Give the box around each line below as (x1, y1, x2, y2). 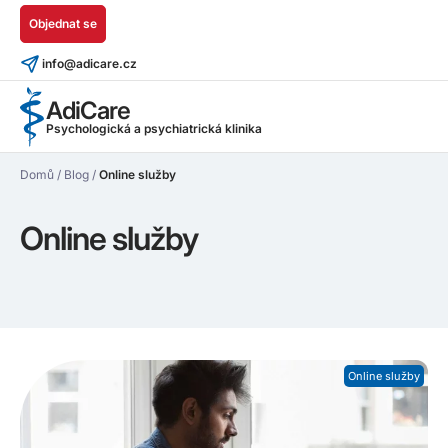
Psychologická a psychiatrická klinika (46, 121, 262, 137)
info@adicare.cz (42, 56, 137, 71)
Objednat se (29, 16, 97, 31)
